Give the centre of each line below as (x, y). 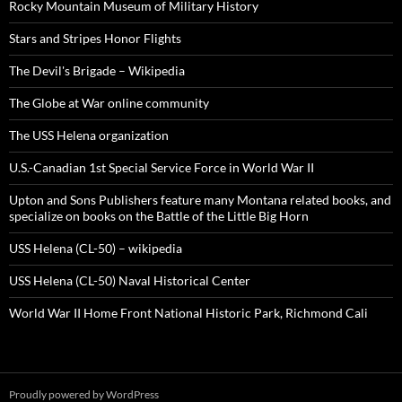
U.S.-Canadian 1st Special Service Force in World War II (162, 167)
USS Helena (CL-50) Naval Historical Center (130, 280)
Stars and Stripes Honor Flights (95, 38)
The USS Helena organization (89, 135)
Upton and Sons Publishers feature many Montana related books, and (200, 199)
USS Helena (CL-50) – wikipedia (96, 248)
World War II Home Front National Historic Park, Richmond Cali (188, 312)
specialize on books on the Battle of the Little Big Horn (159, 215)
